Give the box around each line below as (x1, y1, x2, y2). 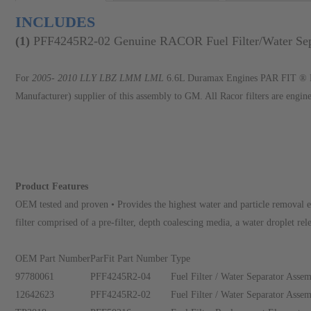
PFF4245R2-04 (90, 271, 151, 282)
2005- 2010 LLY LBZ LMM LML (32, 73, 164, 83)
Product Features (15, 181, 91, 192)
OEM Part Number (15, 253, 90, 264)
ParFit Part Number (90, 253, 171, 264)
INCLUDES (15, 13, 95, 31)
